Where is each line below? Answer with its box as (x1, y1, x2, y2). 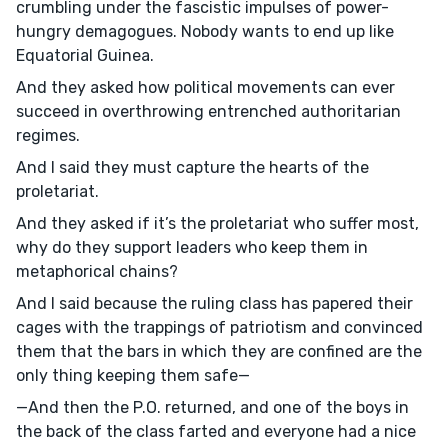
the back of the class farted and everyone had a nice (16, 422, 416, 441)
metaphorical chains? (16, 262, 178, 281)
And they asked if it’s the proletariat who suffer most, (16, 214, 419, 233)
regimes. (16, 126, 80, 145)
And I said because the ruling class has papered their (16, 294, 413, 313)
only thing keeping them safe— (16, 366, 250, 385)
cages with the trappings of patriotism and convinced (16, 318, 423, 337)
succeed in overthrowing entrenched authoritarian (16, 102, 401, 121)
